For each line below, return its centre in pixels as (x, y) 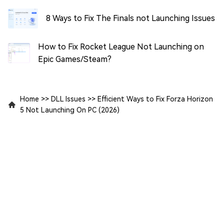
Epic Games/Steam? (75, 59)
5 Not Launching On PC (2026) (70, 110)
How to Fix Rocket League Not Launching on (121, 46)
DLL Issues (68, 99)
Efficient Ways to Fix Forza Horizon (155, 99)
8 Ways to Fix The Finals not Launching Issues (130, 18)
